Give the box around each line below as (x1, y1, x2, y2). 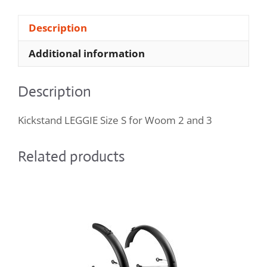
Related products (18, 147, 125, 166)
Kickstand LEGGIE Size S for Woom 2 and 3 (18, 113, 212, 128)
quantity (106, 6, 144, 20)
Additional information (29, 46, 145, 61)
